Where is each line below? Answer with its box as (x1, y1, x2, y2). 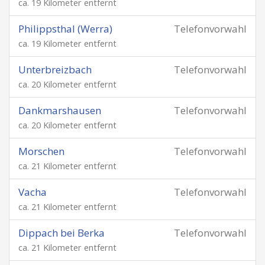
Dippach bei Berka (18, 226, 105, 240)
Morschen (18, 144, 64, 158)
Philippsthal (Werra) (18, 22, 112, 35)
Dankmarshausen (18, 104, 101, 117)
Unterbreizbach (18, 63, 92, 76)
